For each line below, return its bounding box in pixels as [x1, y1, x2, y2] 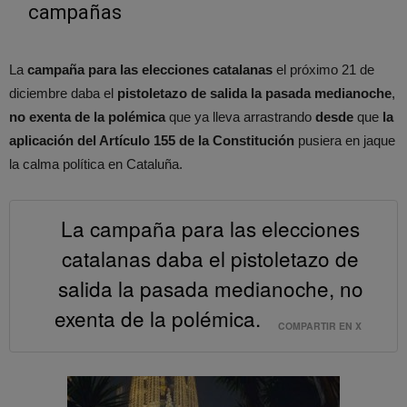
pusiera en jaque [294, 132, 395, 148]
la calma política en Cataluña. [9, 155, 183, 172]
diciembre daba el [9, 84, 117, 101]
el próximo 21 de [273, 61, 374, 77]
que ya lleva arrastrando [165, 108, 315, 124]
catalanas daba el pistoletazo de [62, 243, 359, 273]
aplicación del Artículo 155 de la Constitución [9, 132, 294, 148]
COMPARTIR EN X [278, 319, 362, 333]
